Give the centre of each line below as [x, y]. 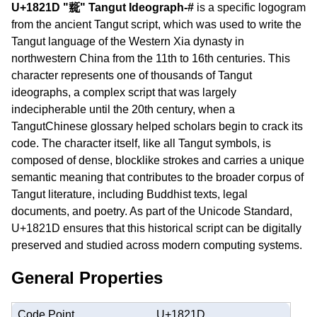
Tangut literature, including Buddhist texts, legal [129, 194]
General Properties [87, 277]
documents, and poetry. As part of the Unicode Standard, [152, 211]
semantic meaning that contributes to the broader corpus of [157, 177]
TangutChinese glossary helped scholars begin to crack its [157, 126]
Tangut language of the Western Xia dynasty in [128, 41]
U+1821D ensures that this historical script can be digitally [156, 228]
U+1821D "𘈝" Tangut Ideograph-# [103, 7]
